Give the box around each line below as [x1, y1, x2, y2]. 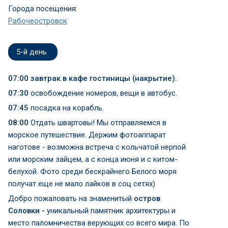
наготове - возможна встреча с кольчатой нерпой [8, 142, 186, 152]
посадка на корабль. [28, 103, 104, 112]
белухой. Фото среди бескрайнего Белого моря [8, 167, 177, 176]
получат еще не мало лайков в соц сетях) [8, 179, 155, 188]
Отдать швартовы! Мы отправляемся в [28, 118, 166, 127]
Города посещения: [8, 4, 79, 13]
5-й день [16, 47, 47, 56]
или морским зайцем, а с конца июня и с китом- [8, 155, 178, 164]
